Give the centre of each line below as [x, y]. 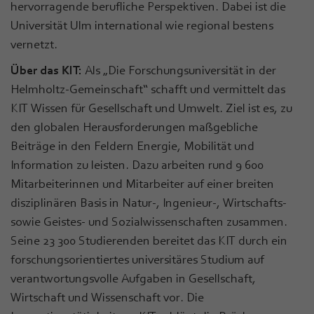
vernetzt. [34, 44]
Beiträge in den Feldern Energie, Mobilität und [132, 145]
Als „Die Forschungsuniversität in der [179, 70]
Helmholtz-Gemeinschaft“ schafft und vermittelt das [148, 89]
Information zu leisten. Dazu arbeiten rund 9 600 [137, 164]
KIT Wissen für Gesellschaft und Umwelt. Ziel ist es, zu [151, 108]
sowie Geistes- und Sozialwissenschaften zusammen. [149, 221]
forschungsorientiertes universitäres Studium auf [137, 259]
